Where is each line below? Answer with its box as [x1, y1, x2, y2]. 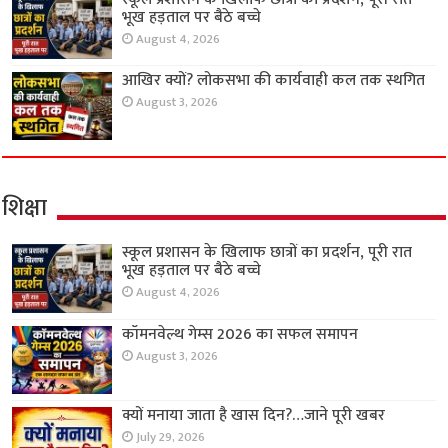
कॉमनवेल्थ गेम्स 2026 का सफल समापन [122, 320, 359, 348]
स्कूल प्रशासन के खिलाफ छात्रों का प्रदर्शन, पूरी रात [122, 239, 413, 267]
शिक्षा [2, 188, 48, 229]
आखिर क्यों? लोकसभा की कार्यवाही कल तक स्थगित [122, 67, 426, 95]
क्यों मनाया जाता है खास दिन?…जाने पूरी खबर [122, 401, 386, 429]
